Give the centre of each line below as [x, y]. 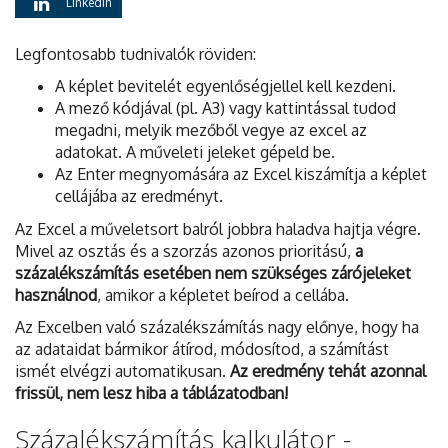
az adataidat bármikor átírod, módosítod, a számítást [202, 349]
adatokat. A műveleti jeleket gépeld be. [195, 152]
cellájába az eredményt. [139, 196]
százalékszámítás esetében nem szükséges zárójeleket [213, 272]
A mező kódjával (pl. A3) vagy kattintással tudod [225, 108]
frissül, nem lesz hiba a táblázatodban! [151, 393]
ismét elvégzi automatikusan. [122, 371]
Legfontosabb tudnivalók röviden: [135, 53]
